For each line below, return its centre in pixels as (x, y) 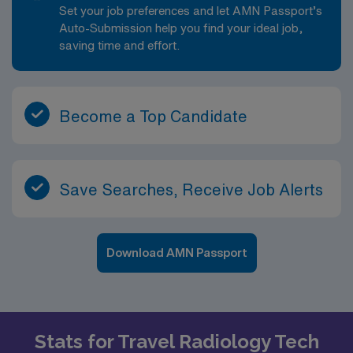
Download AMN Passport (176, 252)
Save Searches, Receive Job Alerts (191, 189)
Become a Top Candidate (153, 116)
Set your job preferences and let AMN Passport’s (191, 10)
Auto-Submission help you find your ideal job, (181, 28)
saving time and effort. (119, 45)
